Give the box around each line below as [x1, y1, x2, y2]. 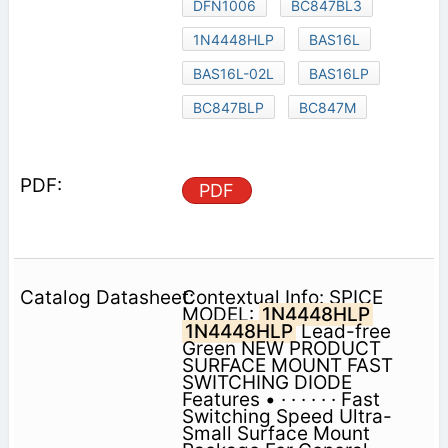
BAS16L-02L [192, 64, 274, 82]
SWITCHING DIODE [181, 370, 352, 394]
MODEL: [181, 302, 259, 326]
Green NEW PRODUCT [181, 336, 381, 360]
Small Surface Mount [181, 421, 370, 445]
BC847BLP [192, 98, 264, 116]
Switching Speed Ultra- [181, 404, 392, 428]
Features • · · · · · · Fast [181, 387, 380, 411]
